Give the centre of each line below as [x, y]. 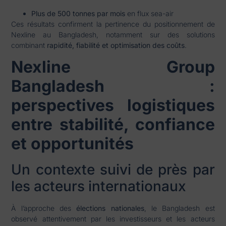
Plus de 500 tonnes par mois [78, 13]
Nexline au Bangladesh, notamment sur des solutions [113, 34]
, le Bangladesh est [179, 208]
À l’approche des [44, 208]
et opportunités [73, 144]
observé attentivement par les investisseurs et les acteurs [113, 219]
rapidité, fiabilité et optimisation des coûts [116, 45]
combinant [29, 45]
